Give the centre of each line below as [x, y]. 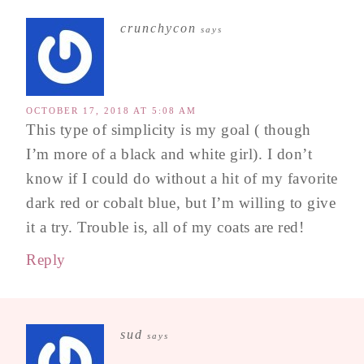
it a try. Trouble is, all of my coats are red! [165, 227]
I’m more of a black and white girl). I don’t [169, 154]
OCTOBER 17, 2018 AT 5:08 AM [111, 111]
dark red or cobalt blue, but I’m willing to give [181, 203]
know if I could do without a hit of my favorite [182, 179]
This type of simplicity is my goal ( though [169, 130]
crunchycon [158, 28]
